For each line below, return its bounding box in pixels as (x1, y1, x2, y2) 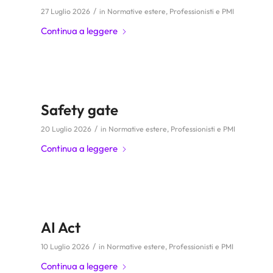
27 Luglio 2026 (41, 7, 90, 16)
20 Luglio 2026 (41, 124, 91, 133)
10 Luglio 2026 (41, 242, 90, 251)
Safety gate (41, 101, 118, 119)
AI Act (41, 218, 80, 236)
